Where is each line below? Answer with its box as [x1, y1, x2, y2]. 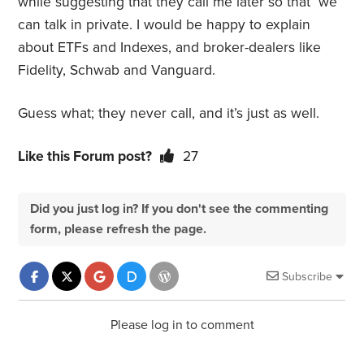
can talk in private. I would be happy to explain [18, 16, 311, 34]
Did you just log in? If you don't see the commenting [30, 201, 329, 218]
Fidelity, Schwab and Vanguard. [18, 62, 220, 80]
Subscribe [281, 270, 332, 284]
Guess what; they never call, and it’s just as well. [18, 105, 320, 123]
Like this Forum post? [18, 148, 153, 166]
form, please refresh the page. [30, 221, 207, 238]
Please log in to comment [110, 317, 254, 334]
